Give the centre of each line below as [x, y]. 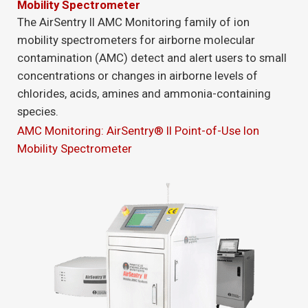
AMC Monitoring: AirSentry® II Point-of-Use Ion [138, 130]
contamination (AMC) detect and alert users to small [152, 58]
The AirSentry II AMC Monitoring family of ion [133, 22]
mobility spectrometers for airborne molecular [136, 40]
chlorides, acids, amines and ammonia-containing [144, 94]
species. [38, 112]
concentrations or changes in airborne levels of [137, 76]
